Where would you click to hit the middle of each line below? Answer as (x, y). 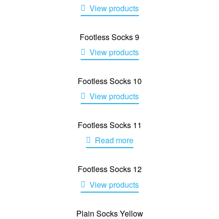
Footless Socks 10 (109, 81)
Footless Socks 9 (109, 37)
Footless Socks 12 (109, 169)
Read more (114, 140)
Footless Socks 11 (109, 125)
